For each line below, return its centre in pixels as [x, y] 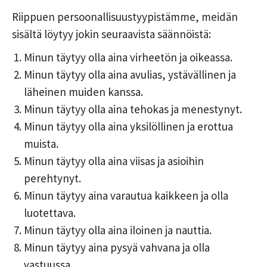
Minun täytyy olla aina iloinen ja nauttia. [118, 230]
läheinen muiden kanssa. [83, 92]
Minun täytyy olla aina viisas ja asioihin [114, 161]
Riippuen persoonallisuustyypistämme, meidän [125, 17]
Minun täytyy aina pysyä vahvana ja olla [117, 248]
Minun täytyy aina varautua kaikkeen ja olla [126, 196]
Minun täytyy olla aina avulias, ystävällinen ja [130, 75]
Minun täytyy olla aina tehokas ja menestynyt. [133, 109]
